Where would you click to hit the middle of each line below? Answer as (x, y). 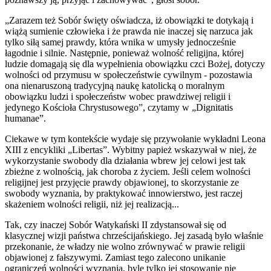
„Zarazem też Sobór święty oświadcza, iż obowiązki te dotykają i (129, 20)
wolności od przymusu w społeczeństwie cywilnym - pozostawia (129, 74)
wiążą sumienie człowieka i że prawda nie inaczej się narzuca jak (129, 31)
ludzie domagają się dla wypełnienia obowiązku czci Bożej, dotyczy (135, 64)
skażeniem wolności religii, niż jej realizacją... (93, 204)
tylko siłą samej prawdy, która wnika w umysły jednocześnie (120, 42)
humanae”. (25, 118)
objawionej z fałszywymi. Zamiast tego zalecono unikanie (115, 257)
